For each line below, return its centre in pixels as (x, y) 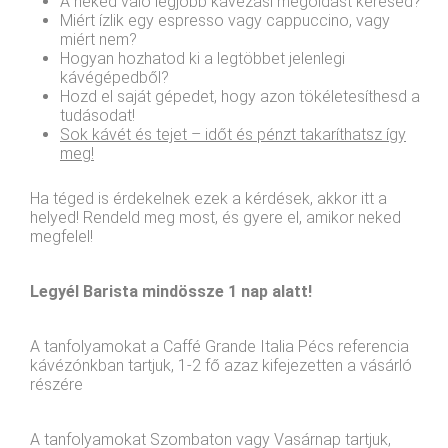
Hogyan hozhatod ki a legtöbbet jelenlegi (202, 58)
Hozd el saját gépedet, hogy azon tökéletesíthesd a (240, 96)
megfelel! (61, 236)
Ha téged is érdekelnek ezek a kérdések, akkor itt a (208, 198)
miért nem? (98, 39)
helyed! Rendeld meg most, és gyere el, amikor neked (215, 217)
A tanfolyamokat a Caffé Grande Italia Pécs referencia (219, 346)
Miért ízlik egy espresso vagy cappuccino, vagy (225, 20)
